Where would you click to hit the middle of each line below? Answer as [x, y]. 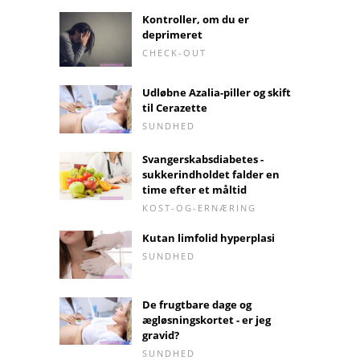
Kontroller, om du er [196, 20]
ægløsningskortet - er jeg [207, 319]
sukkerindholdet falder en [211, 174]
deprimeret [172, 35]
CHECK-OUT [174, 53]
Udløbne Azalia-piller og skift [217, 92]
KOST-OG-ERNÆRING [199, 207]
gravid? [161, 335]
